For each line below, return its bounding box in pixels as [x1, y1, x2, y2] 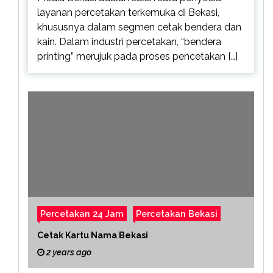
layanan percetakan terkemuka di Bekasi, [37, 6, 219, 18]
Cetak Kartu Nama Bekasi [37, 230, 148, 240]
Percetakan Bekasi [136, 208, 218, 219]
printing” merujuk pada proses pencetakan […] [37, 50, 238, 62]
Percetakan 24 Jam [40, 208, 124, 219]
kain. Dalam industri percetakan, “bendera [37, 35, 221, 48]
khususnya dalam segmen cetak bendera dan [37, 21, 241, 33]
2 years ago [44, 247, 91, 257]
